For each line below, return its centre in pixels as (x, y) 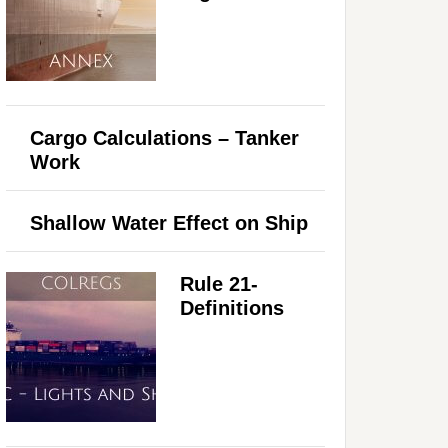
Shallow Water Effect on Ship (169, 222)
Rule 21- (219, 283)
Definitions (232, 307)
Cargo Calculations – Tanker (164, 137)
